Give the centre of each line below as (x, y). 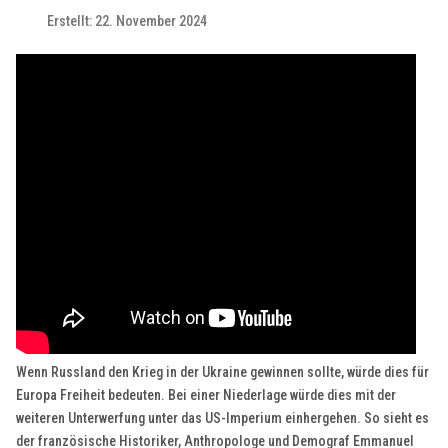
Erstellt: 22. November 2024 (127, 22)
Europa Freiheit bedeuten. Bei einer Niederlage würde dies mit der (206, 395)
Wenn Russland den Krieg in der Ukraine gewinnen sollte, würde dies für (223, 372)
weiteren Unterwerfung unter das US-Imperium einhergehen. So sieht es (223, 418)
